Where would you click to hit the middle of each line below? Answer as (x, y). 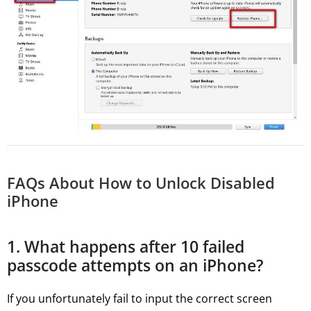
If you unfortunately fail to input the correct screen (140, 299)
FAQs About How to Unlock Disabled (141, 183)
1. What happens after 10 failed (126, 247)
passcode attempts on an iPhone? (135, 266)
